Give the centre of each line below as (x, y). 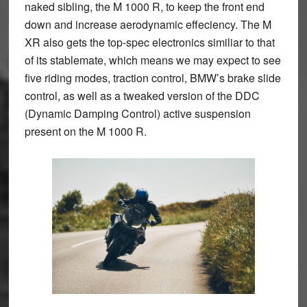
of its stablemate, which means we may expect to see (152, 60)
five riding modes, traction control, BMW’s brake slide (152, 78)
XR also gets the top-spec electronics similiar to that (149, 42)
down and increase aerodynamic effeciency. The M (148, 25)
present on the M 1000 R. (85, 132)
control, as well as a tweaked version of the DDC (142, 96)
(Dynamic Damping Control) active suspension (137, 114)
